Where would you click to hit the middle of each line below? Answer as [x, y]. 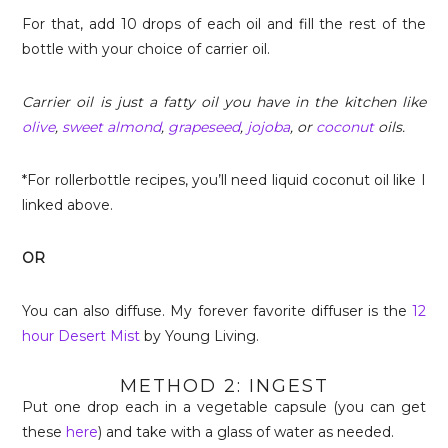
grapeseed [204, 127]
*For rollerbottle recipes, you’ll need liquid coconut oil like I [224, 180]
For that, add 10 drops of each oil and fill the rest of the [224, 24]
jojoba [269, 127]
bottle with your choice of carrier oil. [146, 49]
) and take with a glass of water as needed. [246, 432]
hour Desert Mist [81, 336]
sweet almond [112, 127]
